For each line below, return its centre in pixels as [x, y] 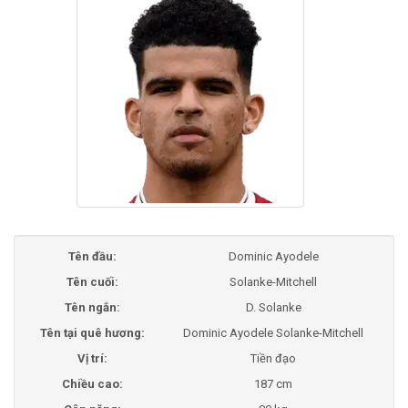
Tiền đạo [273, 358]
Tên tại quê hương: [92, 333]
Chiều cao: [92, 384]
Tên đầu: [92, 256]
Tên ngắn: [92, 307]
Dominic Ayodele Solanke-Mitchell [273, 333]
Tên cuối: [92, 282]
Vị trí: [92, 358]
